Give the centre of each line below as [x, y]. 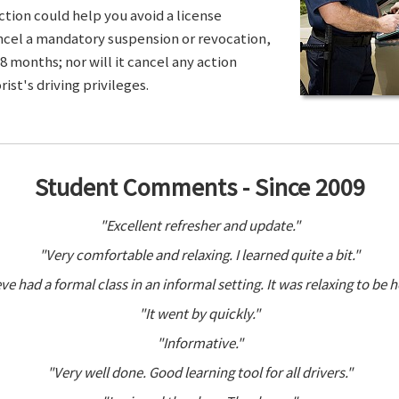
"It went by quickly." [199, 313]
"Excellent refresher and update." [199, 225]
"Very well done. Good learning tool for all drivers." [199, 372]
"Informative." [199, 343]
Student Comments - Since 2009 [199, 187]
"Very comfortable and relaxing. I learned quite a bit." [199, 255]
